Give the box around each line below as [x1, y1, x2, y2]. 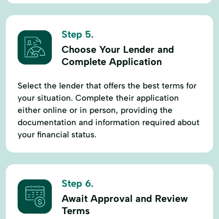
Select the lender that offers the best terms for [18, 80, 197, 90]
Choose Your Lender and [62, 43, 174, 55]
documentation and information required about [18, 117, 199, 127]
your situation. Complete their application [18, 92, 179, 103]
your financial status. [18, 129, 96, 139]
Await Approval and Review [62, 192, 188, 204]
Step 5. [62, 28, 93, 40]
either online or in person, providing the [18, 105, 173, 115]
